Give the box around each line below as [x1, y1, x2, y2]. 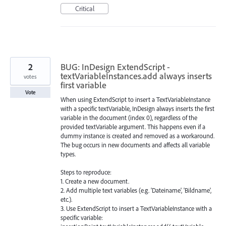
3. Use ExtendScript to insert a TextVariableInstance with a [61, 204, 212, 212]
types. [61, 149, 76, 158]
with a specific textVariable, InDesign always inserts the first [61, 104, 214, 112]
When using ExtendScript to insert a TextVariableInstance [61, 95, 210, 103]
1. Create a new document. [61, 177, 129, 185]
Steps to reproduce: [61, 167, 111, 176]
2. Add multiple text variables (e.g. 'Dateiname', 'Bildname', [61, 186, 211, 194]
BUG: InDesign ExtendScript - [61, 61, 170, 73]
